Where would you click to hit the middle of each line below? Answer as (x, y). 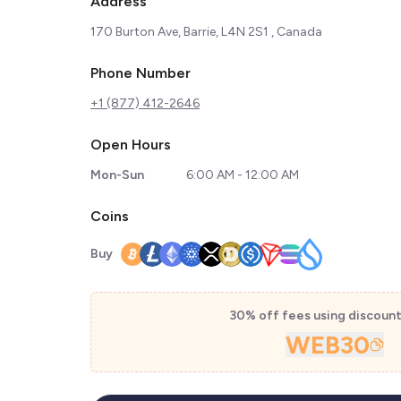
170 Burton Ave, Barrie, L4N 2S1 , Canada (206, 32)
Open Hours (131, 145)
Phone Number (141, 73)
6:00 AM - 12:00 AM (242, 175)
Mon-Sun (117, 175)
